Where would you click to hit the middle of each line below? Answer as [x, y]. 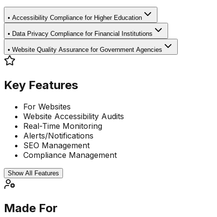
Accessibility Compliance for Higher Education [77, 17]
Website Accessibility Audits [74, 116]
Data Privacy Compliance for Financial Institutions [82, 33]
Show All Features [33, 173]
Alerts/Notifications [58, 135]
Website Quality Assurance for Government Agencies [87, 49]
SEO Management [56, 145]
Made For [31, 208]
